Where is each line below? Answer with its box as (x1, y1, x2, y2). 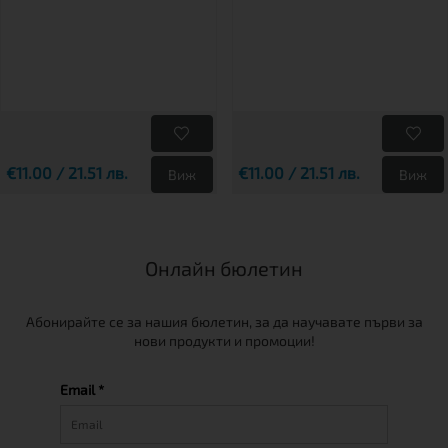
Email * (60, 381, 104, 398)
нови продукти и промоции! (133, 332, 315, 349)
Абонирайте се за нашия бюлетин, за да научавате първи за (25, 313, 423, 330)
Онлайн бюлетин (145, 256, 303, 280)
